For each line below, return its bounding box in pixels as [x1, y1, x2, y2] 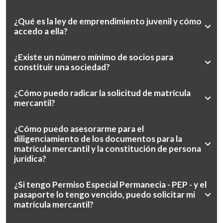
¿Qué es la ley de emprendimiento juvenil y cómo [14, 16, 202, 26]
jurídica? [14, 153, 46, 164]
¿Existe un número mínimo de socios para [14, 52, 173, 62]
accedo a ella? [14, 26, 68, 36]
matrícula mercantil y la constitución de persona [14, 143, 201, 154]
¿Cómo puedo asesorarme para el [14, 123, 144, 134]
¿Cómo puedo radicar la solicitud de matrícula [14, 88, 191, 98]
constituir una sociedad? [14, 62, 110, 72]
